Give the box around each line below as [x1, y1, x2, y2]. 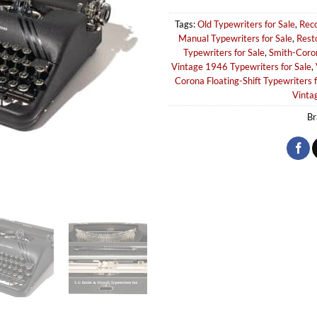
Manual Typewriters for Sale [178, 33, 292, 45]
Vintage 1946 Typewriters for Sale [171, 61, 311, 73]
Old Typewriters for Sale [197, 18, 295, 30]
